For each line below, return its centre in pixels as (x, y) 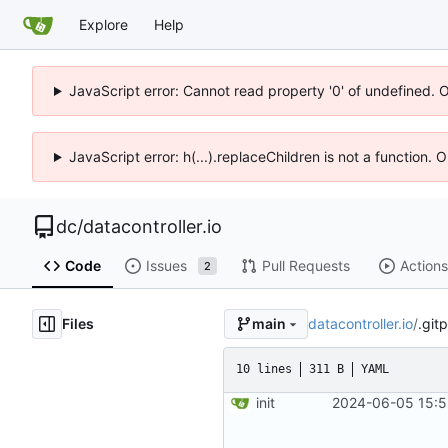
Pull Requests (305, 266)
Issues (166, 266)
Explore (103, 24)
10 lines (264, 369)
